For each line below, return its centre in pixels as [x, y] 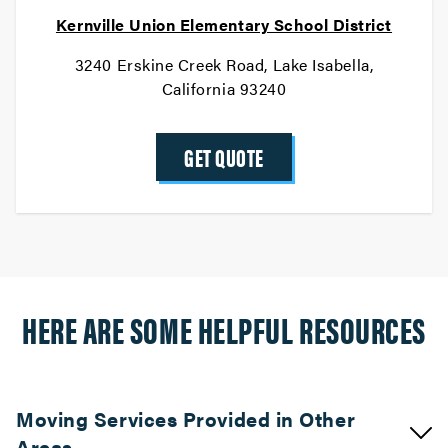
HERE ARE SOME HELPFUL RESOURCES [224, 329]
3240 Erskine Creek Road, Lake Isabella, [224, 64]
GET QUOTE [224, 157]
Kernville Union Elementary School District [224, 24]
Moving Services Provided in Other [186, 418]
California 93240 [224, 88]
